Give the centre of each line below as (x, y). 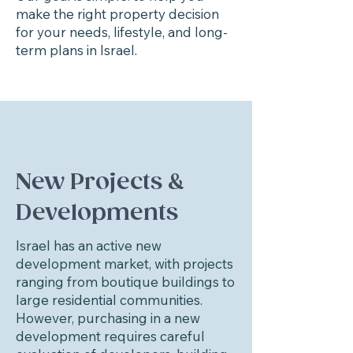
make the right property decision (117, 14)
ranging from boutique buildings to (125, 282)
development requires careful (110, 336)
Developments (97, 213)
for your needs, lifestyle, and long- (122, 32)
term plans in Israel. (76, 50)
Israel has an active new (89, 245)
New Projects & (100, 182)
